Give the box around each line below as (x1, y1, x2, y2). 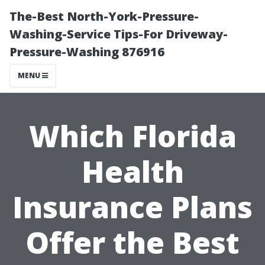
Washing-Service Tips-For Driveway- (9, 26, 228, 42)
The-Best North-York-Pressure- (9, 8, 199, 24)
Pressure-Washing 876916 (9, 44, 164, 60)
